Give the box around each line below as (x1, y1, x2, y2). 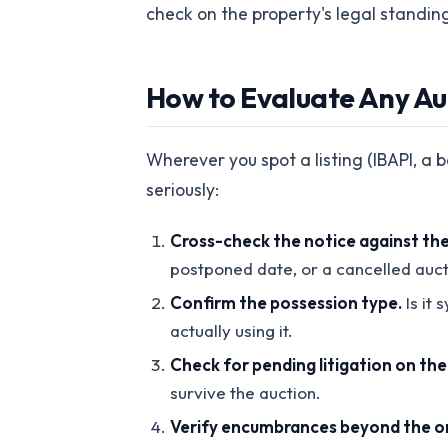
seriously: (146, 178, 219, 202)
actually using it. (170, 320, 293, 342)
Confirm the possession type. (170, 292, 402, 314)
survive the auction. (170, 382, 321, 404)
